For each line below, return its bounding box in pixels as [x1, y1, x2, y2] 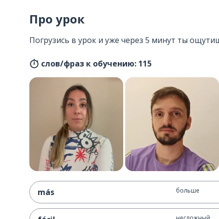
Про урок [29, 11, 85, 27]
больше [175, 186, 199, 195]
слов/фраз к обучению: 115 [41, 58, 152, 69]
